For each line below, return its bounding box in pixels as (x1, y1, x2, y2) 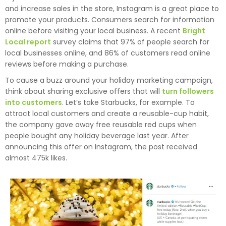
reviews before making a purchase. (5, 59, 129, 70)
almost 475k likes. (5, 153, 67, 163)
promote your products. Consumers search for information (5, 15, 214, 25)
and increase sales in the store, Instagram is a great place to (5, 4, 219, 14)
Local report (5, 37, 51, 47)
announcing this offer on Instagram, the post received (5, 142, 197, 152)
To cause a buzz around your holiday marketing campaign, (5, 75, 213, 86)
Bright (183, 26, 205, 36)
